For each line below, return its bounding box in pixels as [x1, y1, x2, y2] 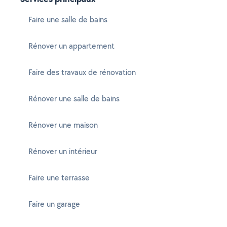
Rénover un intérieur [28, 146, 97, 157]
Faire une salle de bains [28, 14, 107, 25]
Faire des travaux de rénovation [28, 67, 136, 78]
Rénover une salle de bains [28, 93, 120, 104]
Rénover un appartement [28, 41, 115, 51]
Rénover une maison [28, 120, 98, 130]
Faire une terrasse [28, 172, 90, 183]
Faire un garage [28, 199, 80, 209]
